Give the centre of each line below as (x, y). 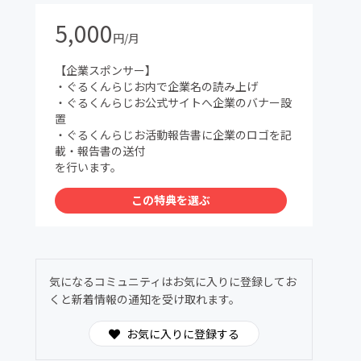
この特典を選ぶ (171, 200)
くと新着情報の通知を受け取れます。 (145, 299)
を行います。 (88, 167)
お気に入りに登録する (183, 334)
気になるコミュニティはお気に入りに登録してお (173, 281)
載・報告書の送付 (100, 151)
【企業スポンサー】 (106, 70)
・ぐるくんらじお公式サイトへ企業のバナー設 (173, 102)
